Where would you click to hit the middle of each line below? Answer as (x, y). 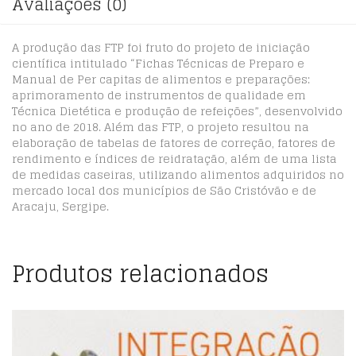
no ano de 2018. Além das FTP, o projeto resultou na (161, 126)
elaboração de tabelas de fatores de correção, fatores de (174, 142)
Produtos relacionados (140, 274)
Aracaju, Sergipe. (60, 206)
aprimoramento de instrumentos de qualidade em (159, 95)
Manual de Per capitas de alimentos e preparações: (161, 79)
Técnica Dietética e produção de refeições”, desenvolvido (177, 110)
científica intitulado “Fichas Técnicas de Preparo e (158, 63)
